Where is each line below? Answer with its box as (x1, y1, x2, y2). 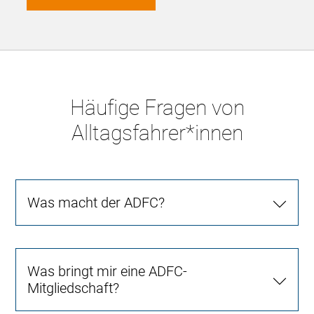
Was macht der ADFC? (27, 193, 165, 211)
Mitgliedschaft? (27, 279, 120, 296)
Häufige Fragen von (69, 95, 245, 120)
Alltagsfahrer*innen (71, 120, 243, 145)
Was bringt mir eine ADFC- (27, 262, 188, 280)
